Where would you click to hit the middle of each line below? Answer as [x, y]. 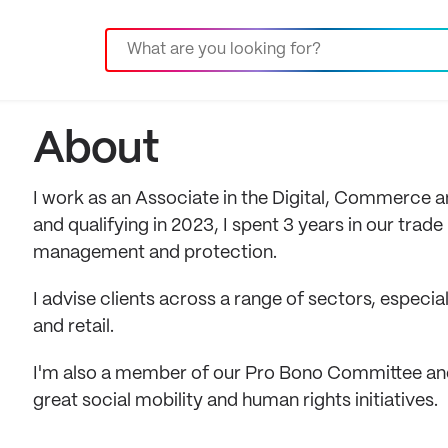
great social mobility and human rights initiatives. [235, 401]
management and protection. [155, 253]
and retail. [73, 327]
